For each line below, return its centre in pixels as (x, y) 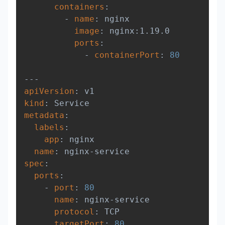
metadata (44, 116)
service (132, 200)
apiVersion (49, 91)
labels (49, 128)
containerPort (127, 55)
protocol (74, 212)
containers (79, 7)
